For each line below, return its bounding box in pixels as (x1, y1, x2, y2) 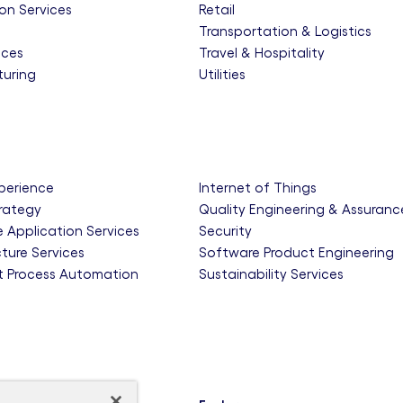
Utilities (198, 67, 246, 82)
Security (198, 223, 252, 238)
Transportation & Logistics (198, 23, 372, 39)
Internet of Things (198, 180, 317, 195)
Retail (198, 2, 235, 17)
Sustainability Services (198, 266, 344, 282)
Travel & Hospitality (198, 45, 325, 60)
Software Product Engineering (198, 245, 394, 260)
